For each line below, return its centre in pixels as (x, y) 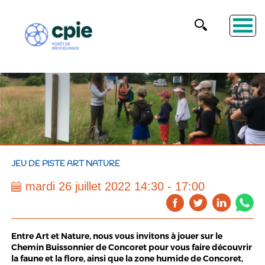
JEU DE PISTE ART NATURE (65, 164)
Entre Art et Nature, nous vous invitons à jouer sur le (117, 236)
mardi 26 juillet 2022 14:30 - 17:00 (115, 186)
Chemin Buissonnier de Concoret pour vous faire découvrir (131, 247)
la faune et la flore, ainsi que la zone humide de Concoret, (127, 258)
